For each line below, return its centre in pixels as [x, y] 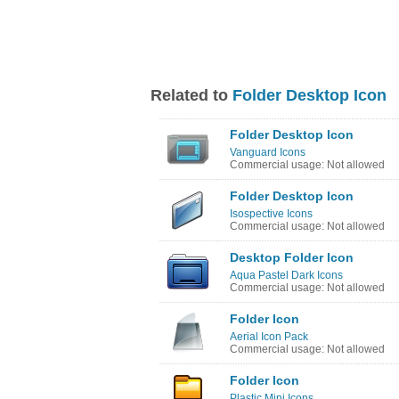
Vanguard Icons [268, 152]
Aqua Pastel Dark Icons [286, 275]
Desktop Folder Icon [292, 257]
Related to [191, 95]
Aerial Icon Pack [269, 337]
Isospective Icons [271, 214]
